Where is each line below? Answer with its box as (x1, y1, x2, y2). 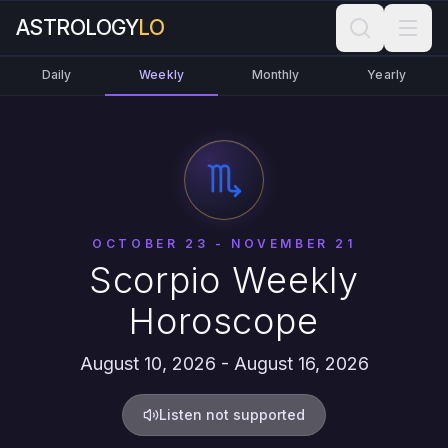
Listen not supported (159, 406, 305, 423)
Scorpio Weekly (88, 258, 360, 302)
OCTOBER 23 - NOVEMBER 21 (92, 236, 356, 251)
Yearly (367, 67, 407, 82)
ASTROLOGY (16, 15, 139, 40)
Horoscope (128, 299, 320, 343)
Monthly (251, 67, 300, 82)
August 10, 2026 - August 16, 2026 (79, 353, 369, 374)
